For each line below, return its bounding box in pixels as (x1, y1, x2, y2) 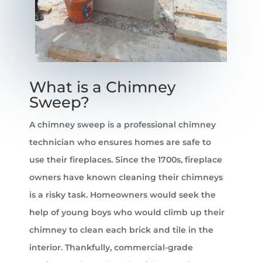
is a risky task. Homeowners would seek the (29, 189, 216, 200)
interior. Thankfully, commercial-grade (29, 242, 193, 253)
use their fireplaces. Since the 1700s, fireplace (29, 154, 222, 165)
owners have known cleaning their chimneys (29, 171, 223, 182)
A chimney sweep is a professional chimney (29, 119, 216, 130)
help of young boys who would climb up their (29, 206, 225, 218)
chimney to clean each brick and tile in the (29, 224, 213, 235)
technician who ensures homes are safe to (29, 136, 211, 147)
